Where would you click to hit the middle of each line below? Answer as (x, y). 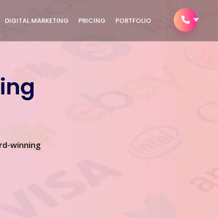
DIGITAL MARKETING (37, 21)
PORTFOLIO (133, 21)
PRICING (92, 21)
